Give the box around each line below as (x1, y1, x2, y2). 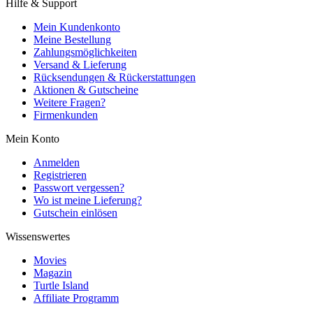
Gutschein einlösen (34, 206, 117, 219)
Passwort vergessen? (34, 181, 124, 194)
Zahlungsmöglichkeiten (34, 45, 137, 58)
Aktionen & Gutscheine (34, 83, 138, 96)
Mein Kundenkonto (34, 20, 120, 33)
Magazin (34, 266, 72, 279)
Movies (34, 254, 66, 266)
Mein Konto (6, 132, 59, 145)
